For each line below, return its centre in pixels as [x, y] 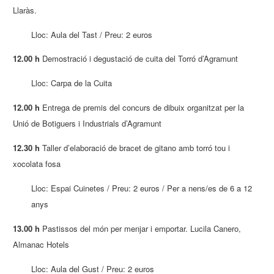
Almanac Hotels [41, 244]
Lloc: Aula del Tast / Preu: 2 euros [92, 34]
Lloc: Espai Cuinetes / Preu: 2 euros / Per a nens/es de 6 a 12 [142, 188]
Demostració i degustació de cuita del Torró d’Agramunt [139, 59]
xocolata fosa [37, 163]
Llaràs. [25, 10]
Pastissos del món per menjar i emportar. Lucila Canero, [141, 228]
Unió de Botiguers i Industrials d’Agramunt [87, 124]
